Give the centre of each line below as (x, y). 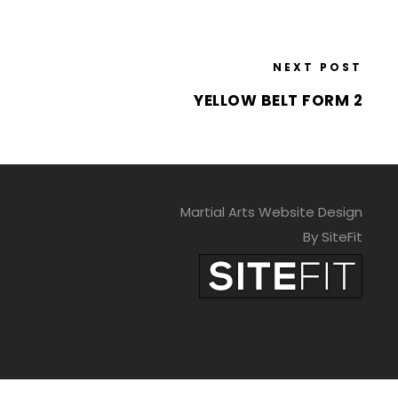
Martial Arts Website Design (271, 212)
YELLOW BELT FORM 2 (278, 100)
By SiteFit (332, 237)
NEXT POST (318, 67)
